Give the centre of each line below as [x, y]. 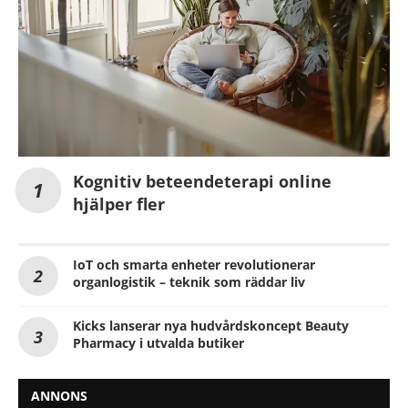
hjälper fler [119, 204]
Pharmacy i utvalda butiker [158, 342]
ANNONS [59, 395]
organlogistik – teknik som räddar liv [189, 281]
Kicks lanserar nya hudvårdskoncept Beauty [211, 325]
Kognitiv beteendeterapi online [202, 181]
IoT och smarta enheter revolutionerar [194, 264]
